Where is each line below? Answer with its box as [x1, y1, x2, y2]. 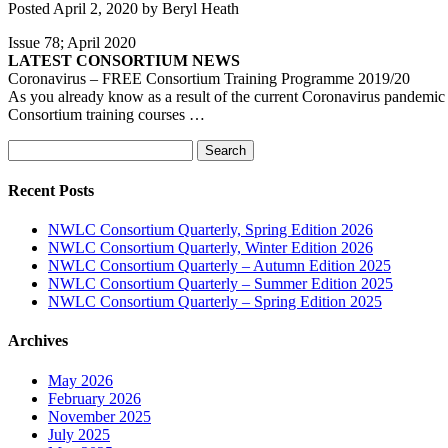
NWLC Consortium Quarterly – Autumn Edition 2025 [48, 257, 391, 275]
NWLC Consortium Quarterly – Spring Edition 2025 [48, 293, 382, 311]
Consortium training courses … [8, 105, 205, 123]
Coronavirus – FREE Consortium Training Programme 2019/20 [8, 69, 410, 87]
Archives [8, 332, 68, 350]
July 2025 [48, 425, 110, 443]
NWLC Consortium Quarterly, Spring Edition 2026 [48, 221, 373, 239]
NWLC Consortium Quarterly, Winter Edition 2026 [48, 239, 373, 257]
